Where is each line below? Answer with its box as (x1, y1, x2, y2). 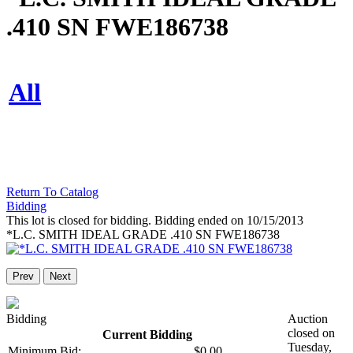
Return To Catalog (6, 185, 98, 199)
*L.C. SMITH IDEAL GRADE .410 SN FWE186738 (6, 228, 280, 242)
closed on (288, 326, 335, 340)
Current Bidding (102, 328, 192, 342)
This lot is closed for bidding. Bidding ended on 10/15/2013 (6, 214, 303, 228)
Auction (288, 312, 328, 326)
